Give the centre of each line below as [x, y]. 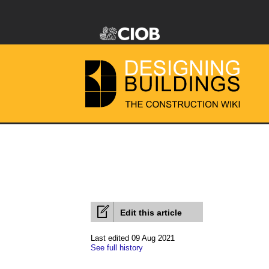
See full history [117, 248]
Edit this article [151, 213]
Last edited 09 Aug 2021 [133, 238]
